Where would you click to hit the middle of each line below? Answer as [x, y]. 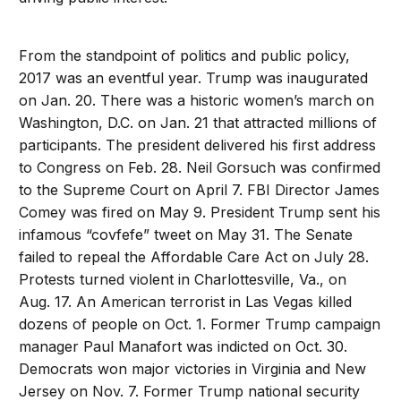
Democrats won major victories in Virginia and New [193, 369]
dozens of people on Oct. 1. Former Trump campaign [200, 324]
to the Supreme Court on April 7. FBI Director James [200, 190]
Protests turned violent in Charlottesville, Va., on [183, 280]
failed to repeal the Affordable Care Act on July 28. [194, 257]
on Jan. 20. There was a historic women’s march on [197, 101]
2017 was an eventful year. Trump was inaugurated [194, 78]
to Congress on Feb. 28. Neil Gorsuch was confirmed [200, 168]
